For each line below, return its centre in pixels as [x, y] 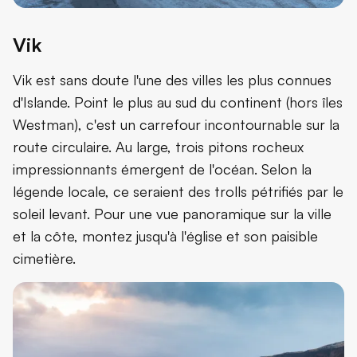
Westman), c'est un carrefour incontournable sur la [176, 124]
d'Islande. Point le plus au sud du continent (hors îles [178, 102]
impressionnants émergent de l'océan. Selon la [162, 169]
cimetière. [44, 258]
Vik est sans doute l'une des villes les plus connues [172, 79]
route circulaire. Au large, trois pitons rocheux [158, 146]
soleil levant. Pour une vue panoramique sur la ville [172, 213]
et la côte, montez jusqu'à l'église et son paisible [165, 235]
